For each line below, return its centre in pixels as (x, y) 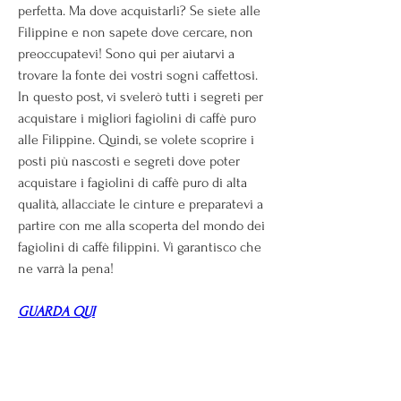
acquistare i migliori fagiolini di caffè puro (137, 118)
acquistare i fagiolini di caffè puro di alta (132, 182)
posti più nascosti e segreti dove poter (129, 161)
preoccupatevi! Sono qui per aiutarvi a (126, 53)
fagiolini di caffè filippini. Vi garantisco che (140, 247)
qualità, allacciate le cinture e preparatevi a (141, 204)
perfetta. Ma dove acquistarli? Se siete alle (139, 10)
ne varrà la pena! (66, 268)
